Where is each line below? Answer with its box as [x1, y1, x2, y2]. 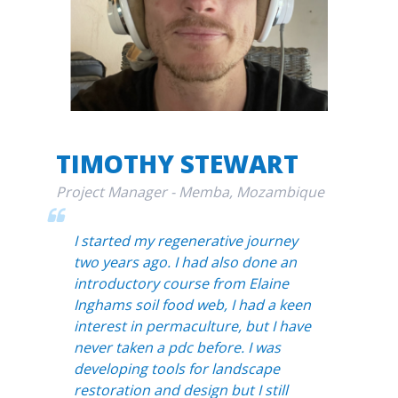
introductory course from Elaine [73, 273, 289, 293]
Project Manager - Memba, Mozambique [55, 181, 324, 202]
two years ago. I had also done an [73, 251, 297, 272]
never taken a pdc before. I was [73, 337, 281, 357]
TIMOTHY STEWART [55, 146, 298, 180]
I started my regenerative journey [73, 230, 298, 251]
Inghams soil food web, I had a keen [73, 294, 311, 314]
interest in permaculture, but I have [73, 315, 311, 336]
